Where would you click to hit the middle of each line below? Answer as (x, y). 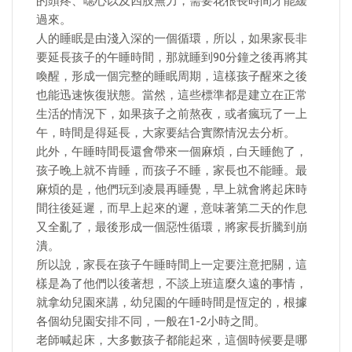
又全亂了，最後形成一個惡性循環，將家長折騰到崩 (172, 227)
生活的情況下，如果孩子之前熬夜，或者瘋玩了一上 (172, 114)
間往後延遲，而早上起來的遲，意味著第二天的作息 (172, 208)
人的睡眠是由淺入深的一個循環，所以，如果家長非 (172, 38)
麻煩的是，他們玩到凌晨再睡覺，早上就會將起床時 (172, 189)
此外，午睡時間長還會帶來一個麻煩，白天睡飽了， (172, 152)
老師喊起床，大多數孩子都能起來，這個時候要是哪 (172, 340)
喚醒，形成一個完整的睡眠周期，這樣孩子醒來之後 (172, 76)
